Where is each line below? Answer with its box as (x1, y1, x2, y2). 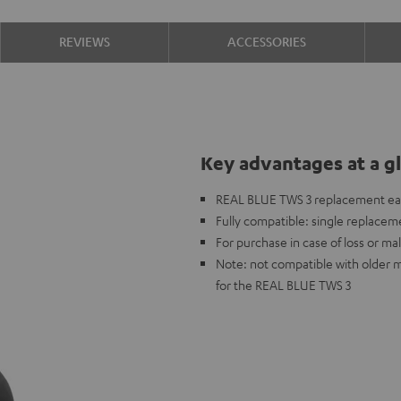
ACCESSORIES (227, 33, 307, 49)
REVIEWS (58, 33, 110, 49)
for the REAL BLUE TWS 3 (216, 277, 351, 293)
